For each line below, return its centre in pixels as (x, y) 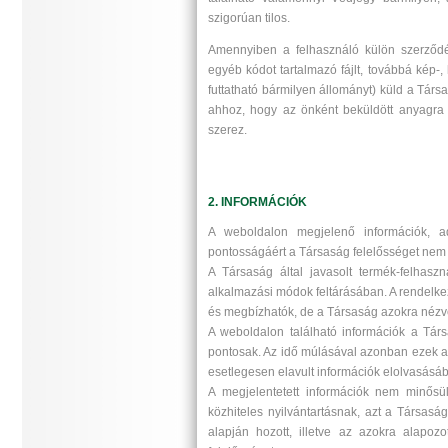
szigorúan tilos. (249, 17)
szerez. (227, 129)
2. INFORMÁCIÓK (257, 201)
